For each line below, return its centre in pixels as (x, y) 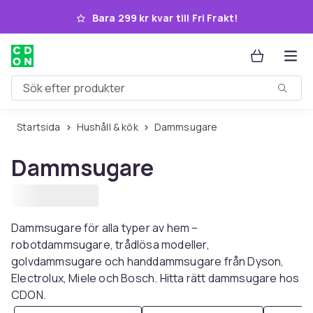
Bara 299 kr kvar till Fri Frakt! (165, 18)
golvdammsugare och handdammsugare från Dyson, (148, 261)
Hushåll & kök (111, 127)
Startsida (42, 127)
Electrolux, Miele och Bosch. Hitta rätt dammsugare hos (155, 278)
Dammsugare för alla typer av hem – (105, 228)
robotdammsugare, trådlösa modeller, (110, 245)
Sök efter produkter (62, 93)
